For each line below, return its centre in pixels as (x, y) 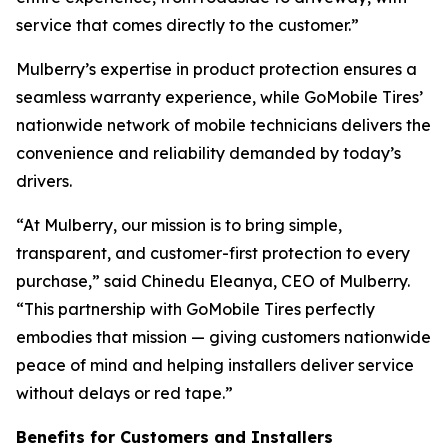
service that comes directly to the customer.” (187, 25)
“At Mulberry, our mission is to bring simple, (179, 225)
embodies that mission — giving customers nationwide (223, 337)
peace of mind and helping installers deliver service (215, 365)
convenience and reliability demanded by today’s (208, 153)
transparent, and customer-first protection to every (213, 253)
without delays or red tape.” (124, 393)
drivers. (44, 181)
